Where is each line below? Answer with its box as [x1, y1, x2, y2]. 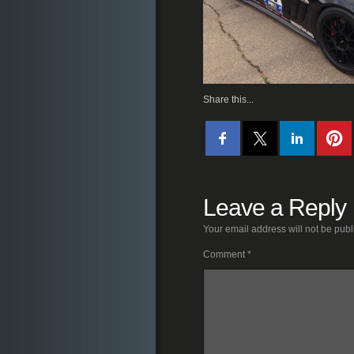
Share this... [202, 94, 254, 105]
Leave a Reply [202, 194, 346, 220]
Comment [202, 249, 247, 260]
